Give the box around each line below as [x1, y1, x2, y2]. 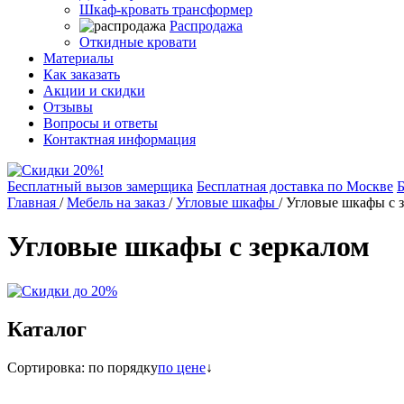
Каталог [7, 317, 87, 341]
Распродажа [170, 18, 243, 33]
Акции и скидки [43, 83, 145, 98]
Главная [7, 195, 56, 210]
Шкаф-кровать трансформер [79, 2, 252, 17]
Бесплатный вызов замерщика [7, 179, 193, 194]
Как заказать [43, 67, 120, 82]
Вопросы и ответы [43, 115, 158, 131]
